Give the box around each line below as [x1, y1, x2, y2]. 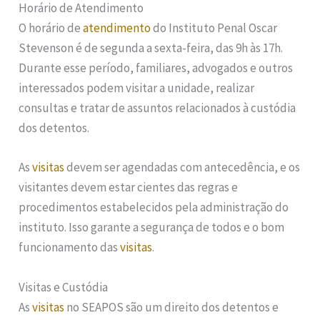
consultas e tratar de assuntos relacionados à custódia [19, 100, 296, 116]
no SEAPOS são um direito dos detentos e [64, 299, 279, 315]
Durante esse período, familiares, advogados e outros [19, 60, 294, 76]
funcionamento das [19, 239, 121, 256]
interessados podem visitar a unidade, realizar [19, 80, 255, 96]
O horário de [19, 20, 84, 36]
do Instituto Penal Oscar [151, 20, 278, 36]
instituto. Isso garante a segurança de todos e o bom [19, 219, 285, 236]
